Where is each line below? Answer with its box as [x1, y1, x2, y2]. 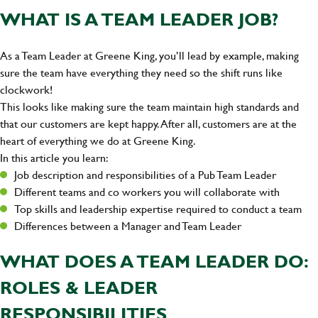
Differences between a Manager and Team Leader [14, 217, 241, 234]
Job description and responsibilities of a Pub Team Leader [14, 166, 276, 183]
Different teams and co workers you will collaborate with [14, 183, 280, 200]
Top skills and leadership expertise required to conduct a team [14, 200, 302, 217]
